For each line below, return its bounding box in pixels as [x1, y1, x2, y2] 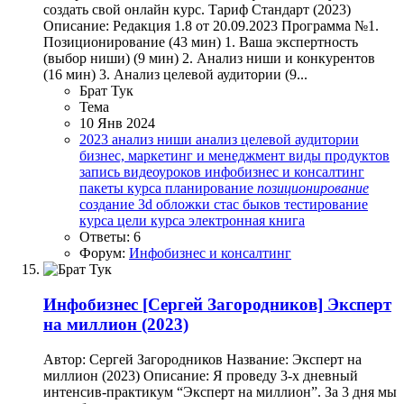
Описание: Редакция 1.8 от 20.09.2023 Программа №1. [43, 18, 379, 34]
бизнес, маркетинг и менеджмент [79, 148, 289, 164]
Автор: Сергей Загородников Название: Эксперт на [43, 351, 362, 367]
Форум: [79, 245, 129, 262]
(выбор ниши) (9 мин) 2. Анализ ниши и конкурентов [43, 50, 375, 67]
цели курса [117, 213, 188, 229]
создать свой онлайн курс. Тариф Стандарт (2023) [43, 2, 351, 18]
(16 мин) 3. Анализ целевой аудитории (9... [43, 67, 308, 83]
